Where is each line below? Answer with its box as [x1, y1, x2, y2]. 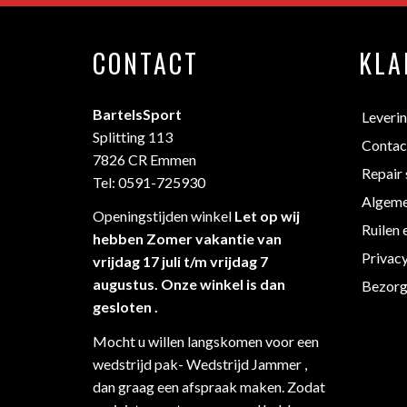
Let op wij [234, 207, 300, 225]
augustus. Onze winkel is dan [93, 275, 285, 293]
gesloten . [93, 298, 158, 316]
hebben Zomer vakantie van [93, 230, 282, 248]
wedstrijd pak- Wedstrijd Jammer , [93, 354, 307, 372]
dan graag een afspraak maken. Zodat [93, 377, 325, 395]
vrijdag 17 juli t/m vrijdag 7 [93, 253, 268, 271]
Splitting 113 [93, 127, 173, 145]
